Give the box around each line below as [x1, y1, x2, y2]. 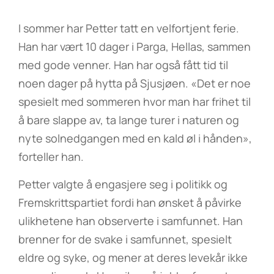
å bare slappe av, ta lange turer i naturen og [18, 113, 239, 127]
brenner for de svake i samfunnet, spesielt [18, 232, 232, 246]
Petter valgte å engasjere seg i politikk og [18, 177, 228, 191]
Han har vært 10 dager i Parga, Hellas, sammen [18, 39, 251, 54]
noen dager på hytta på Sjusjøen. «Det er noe [18, 76, 251, 91]
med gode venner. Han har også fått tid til [18, 57, 228, 72]
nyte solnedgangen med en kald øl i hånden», [18, 131, 252, 146]
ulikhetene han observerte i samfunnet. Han [18, 213, 243, 228]
